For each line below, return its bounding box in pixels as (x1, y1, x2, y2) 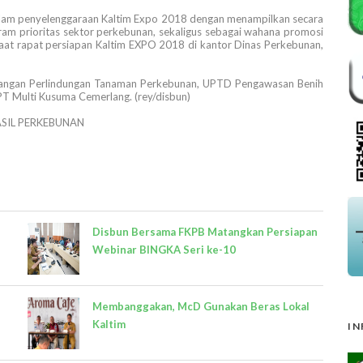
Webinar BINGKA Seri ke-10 (92, 243, 236, 257)
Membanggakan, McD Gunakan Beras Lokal (92, 300, 310, 314)
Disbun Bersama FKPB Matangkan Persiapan (92, 225, 318, 239)
